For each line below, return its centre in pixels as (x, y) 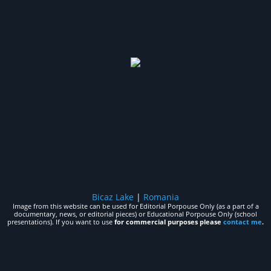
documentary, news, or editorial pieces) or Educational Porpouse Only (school (135, 214)
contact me (243, 222)
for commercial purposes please (169, 222)
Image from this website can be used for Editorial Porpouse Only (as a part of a (135, 206)
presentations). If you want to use (61, 222)
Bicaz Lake (113, 197)
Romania (161, 197)
